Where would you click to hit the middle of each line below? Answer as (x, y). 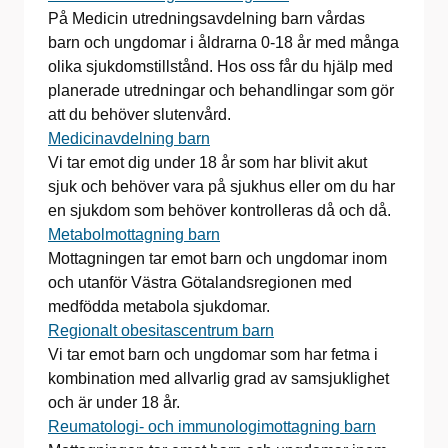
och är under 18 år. (114, 402)
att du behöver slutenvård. (139, 114)
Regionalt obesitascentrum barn (161, 330)
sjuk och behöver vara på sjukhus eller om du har (221, 186)
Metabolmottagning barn (134, 234)
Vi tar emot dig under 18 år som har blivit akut (207, 162)
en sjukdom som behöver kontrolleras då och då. (221, 210)
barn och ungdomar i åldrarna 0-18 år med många (223, 42)
